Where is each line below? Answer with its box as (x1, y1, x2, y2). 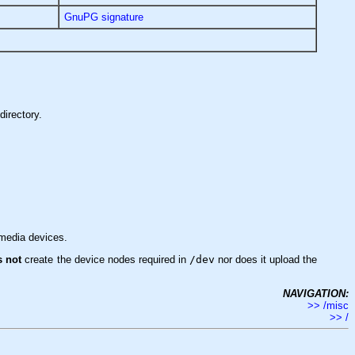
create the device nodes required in (21, 253, 189, 265)
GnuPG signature (64, 10, 143, 23)
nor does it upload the (214, 253, 318, 265)
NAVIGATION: (283, 287, 349, 300)
